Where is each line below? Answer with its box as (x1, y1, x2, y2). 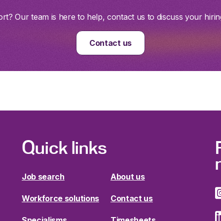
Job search (22, 171, 65, 182)
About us (110, 171, 145, 182)
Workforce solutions (22, 193, 99, 203)
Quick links (22, 138, 107, 157)
